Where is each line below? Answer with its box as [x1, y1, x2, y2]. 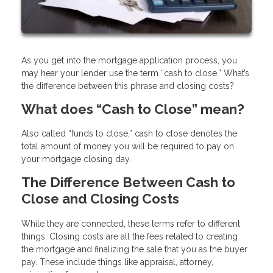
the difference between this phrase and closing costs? [21, 80, 234, 91]
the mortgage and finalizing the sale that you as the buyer [21, 244, 247, 255]
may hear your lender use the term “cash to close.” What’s [21, 68, 249, 78]
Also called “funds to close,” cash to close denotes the [21, 129, 237, 139]
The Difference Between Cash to [21, 174, 235, 191]
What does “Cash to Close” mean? [21, 101, 244, 117]
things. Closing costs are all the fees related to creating [21, 232, 238, 242]
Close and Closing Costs [21, 191, 179, 207]
